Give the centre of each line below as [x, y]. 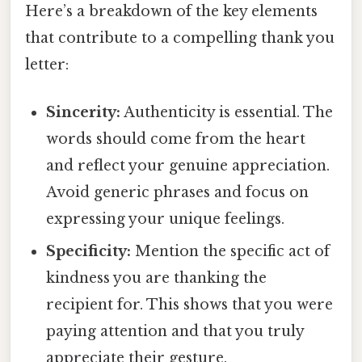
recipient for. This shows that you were [190, 305]
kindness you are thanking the [157, 278]
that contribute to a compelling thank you [180, 38]
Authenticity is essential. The [227, 113]
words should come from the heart [176, 139]
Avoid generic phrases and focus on [178, 193]
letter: [47, 65]
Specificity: [89, 252]
